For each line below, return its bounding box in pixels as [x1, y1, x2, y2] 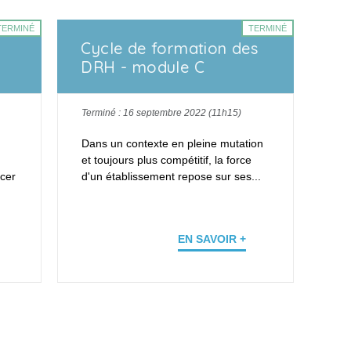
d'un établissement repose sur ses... [81, 170, 262, 183]
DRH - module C [81, 57, 204, 78]
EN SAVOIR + [177, 233, 246, 246]
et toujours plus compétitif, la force [81, 154, 252, 167]
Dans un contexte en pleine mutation [81, 137, 264, 150]
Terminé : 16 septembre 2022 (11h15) [81, 107, 242, 119]
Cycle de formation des [81, 38, 259, 59]
